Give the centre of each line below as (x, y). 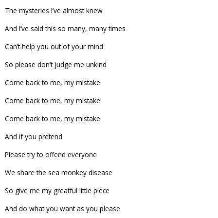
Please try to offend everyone (51, 154)
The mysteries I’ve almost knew (54, 10)
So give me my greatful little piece (57, 190)
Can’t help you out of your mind (54, 46)
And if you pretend (34, 136)
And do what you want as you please (63, 208)
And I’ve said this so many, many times (65, 28)
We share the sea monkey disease (59, 172)
